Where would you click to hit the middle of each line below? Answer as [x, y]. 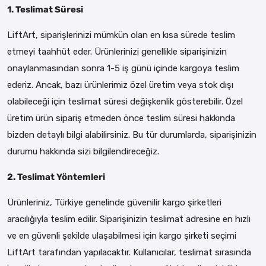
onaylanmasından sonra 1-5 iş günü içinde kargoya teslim [123, 68]
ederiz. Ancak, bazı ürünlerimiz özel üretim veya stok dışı [120, 85]
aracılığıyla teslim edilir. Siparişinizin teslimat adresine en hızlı [129, 219]
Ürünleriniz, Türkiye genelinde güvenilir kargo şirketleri [114, 202]
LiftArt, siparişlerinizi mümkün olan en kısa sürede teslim [121, 35]
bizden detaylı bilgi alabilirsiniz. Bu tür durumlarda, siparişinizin [132, 134]
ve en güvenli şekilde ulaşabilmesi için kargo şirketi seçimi [122, 235]
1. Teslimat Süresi [45, 9]
